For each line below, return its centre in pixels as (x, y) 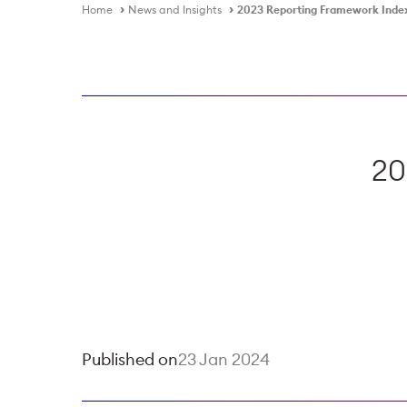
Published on (130, 359)
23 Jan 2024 (224, 359)
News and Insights (175, 10)
